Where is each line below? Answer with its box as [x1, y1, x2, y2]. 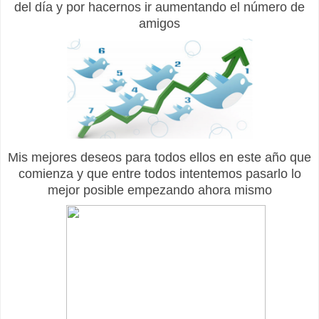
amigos [139, 16, 180, 31]
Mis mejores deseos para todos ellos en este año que [8, 150, 311, 164]
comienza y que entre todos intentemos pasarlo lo [18, 166, 301, 181]
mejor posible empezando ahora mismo [47, 182, 272, 197]
